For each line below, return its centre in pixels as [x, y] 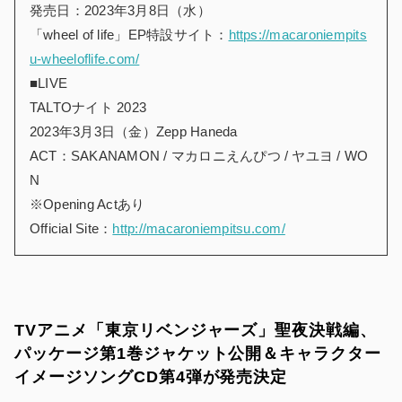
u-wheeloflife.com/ [85, 59]
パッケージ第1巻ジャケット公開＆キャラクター [198, 354]
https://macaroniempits [297, 35]
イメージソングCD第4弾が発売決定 [151, 377]
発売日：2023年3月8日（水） [120, 11]
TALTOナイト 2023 [88, 108]
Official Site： [71, 229]
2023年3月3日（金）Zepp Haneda [134, 132]
